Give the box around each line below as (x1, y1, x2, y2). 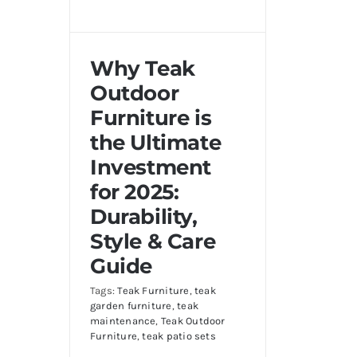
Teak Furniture (117, 284, 190, 296)
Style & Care (90, 228, 216, 254)
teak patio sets (142, 329, 216, 342)
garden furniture (90, 299, 172, 312)
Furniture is (90, 104, 212, 131)
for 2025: (90, 178, 179, 205)
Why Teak (90, 55, 195, 81)
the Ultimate (90, 129, 222, 155)
